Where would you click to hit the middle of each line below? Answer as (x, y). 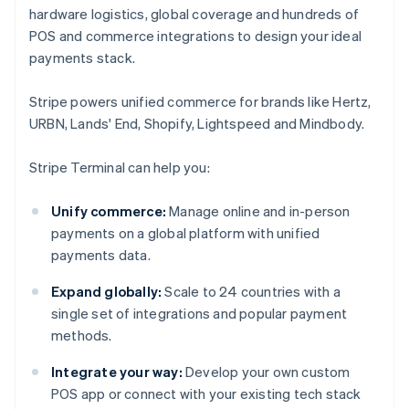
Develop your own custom (266, 372)
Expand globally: (107, 292)
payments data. (101, 255)
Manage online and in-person (258, 211)
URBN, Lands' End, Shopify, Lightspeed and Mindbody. (197, 124)
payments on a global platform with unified (186, 233)
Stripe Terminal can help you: (120, 168)
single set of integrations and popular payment (199, 314)
